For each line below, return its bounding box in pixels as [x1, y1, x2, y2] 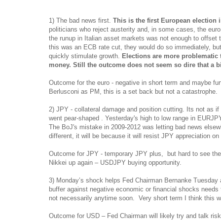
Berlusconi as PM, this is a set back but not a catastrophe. [49, 87, 218, 95]
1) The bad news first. [49, 16, 113, 24]
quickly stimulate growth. [49, 52, 122, 60]
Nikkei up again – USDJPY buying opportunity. [49, 158, 182, 166]
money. [49, 61, 71, 69]
